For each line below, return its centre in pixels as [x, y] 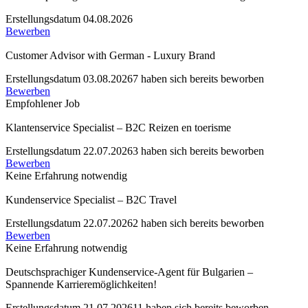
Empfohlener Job [43, 103]
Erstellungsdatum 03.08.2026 [69, 78]
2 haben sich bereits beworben [198, 223]
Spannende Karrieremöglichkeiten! [81, 284]
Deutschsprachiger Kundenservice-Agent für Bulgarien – [129, 272]
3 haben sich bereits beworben [198, 151]
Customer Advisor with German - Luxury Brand [110, 55]
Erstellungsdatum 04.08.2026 [69, 19]
